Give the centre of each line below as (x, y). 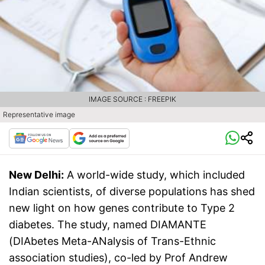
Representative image (39, 115)
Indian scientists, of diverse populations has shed (132, 192)
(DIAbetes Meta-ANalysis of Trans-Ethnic (112, 241)
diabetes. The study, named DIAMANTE (108, 225)
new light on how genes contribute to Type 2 (122, 208)
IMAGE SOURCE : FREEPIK (132, 99)
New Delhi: (36, 175)
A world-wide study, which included (156, 175)
